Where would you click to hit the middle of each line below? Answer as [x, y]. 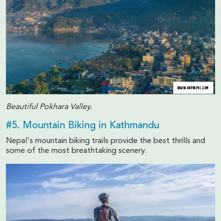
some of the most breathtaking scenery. [76, 151]
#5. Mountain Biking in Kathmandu [83, 126]
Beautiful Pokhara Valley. [49, 107]
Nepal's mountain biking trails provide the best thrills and [106, 141]
